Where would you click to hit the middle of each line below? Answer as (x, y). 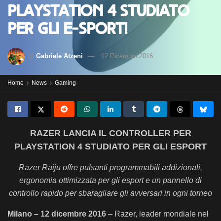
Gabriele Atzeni (59, 56)
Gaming (65, 83)
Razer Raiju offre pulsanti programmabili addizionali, (110, 167)
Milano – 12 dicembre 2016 (58, 214)
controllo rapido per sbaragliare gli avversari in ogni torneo (110, 193)
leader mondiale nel (173, 214)
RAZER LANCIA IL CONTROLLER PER (110, 133)
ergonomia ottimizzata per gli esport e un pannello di (110, 180)
